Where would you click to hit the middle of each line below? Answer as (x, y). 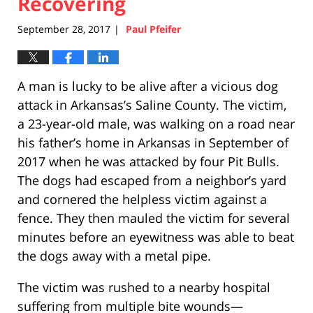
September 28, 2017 (64, 29)
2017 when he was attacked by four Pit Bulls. (148, 162)
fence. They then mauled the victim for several (154, 218)
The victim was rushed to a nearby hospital (144, 287)
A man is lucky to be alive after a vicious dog (148, 86)
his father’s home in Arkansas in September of (153, 143)
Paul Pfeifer (153, 29)
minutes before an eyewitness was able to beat (156, 237)
